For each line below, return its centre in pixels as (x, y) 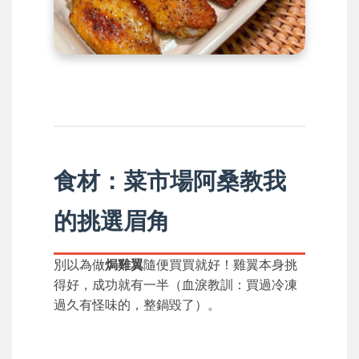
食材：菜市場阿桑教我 (170, 181)
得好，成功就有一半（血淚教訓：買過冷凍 (175, 285)
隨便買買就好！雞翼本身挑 (220, 265)
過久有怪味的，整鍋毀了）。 (137, 305)
